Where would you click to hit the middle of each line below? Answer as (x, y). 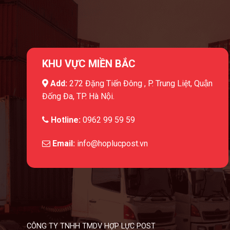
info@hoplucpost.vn (112, 143)
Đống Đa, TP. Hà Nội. (78, 96)
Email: (64, 143)
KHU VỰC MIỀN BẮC (89, 63)
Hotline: (65, 120)
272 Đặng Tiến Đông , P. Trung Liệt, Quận (141, 83)
